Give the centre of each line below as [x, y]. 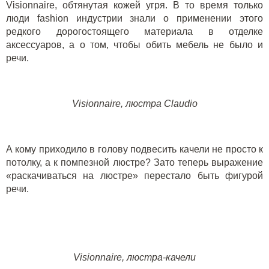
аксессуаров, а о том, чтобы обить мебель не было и [134, 45]
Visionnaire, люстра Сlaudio [134, 104]
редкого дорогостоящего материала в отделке [134, 32]
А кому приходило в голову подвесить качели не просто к [134, 149]
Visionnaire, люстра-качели [134, 257]
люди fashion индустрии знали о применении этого [134, 18]
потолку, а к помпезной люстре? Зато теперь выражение [134, 162]
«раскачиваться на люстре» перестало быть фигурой [134, 176]
